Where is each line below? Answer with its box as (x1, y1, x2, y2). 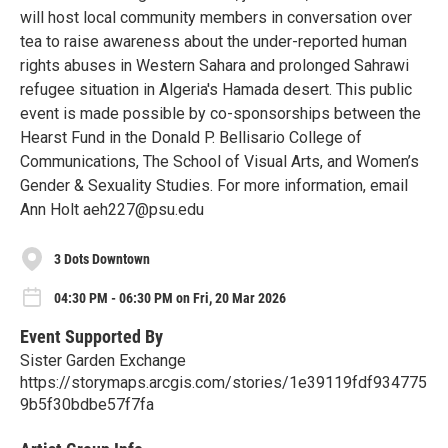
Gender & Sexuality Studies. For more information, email (20, 176, 408, 196)
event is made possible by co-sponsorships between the (20, 104, 421, 124)
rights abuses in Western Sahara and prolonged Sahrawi (20, 56, 409, 76)
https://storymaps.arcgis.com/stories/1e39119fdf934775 (20, 373, 427, 393)
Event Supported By (20, 326, 163, 348)
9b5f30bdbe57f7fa (20, 395, 154, 415)
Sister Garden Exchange (20, 351, 186, 371)
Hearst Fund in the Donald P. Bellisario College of (20, 128, 362, 148)
